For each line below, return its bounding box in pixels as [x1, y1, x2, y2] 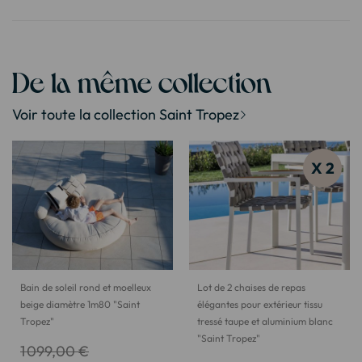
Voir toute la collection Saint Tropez [12, 105, 239, 124]
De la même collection [12, 64, 271, 99]
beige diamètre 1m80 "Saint [20, 297, 140, 310]
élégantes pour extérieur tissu [197, 297, 322, 310]
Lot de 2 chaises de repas [197, 280, 305, 293]
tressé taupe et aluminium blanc [197, 314, 333, 327]
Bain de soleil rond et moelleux [20, 280, 151, 293]
